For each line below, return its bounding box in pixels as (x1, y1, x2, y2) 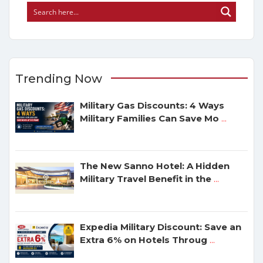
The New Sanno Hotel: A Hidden (80, 160, 230, 172)
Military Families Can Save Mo (80, 112, 219, 124)
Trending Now (15, 71, 102, 86)
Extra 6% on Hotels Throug (80, 234, 207, 245)
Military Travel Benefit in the (80, 173, 211, 185)
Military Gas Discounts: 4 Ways (80, 99, 224, 111)
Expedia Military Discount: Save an (80, 221, 241, 232)
